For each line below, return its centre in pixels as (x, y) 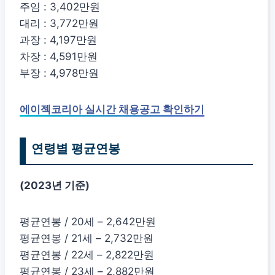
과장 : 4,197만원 (58, 40)
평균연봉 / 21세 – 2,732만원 (87, 238)
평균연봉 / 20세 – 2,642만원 (88, 221)
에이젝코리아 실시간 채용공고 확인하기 (112, 109)
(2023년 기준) (55, 185)
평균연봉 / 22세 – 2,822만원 (87, 254)
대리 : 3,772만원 (59, 23)
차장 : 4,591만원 (59, 56)
